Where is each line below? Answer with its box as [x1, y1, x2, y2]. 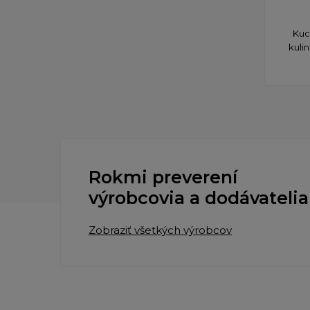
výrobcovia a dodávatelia [89, 187, 309, 208]
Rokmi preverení [89, 166, 237, 188]
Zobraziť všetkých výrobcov [89, 223, 232, 237]
